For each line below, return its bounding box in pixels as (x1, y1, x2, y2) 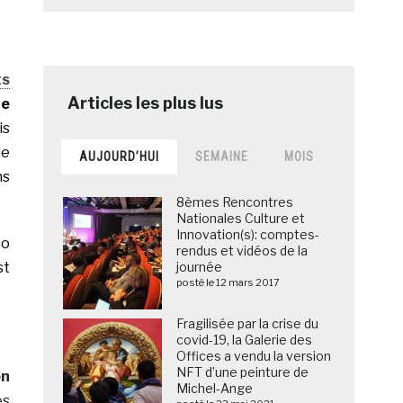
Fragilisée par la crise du (176, 316, 319, 332)
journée (176, 259, 223, 275)
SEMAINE (195, 149, 249, 165)
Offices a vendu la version (176, 348, 332, 364)
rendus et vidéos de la (176, 243, 309, 259)
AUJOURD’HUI (79, 149, 160, 165)
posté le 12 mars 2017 (176, 276, 281, 290)
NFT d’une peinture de (176, 364, 309, 381)
